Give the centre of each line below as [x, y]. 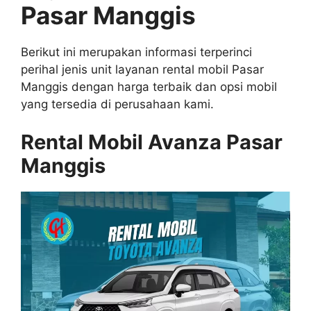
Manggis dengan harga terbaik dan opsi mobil [149, 86]
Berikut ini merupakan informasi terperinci [136, 52]
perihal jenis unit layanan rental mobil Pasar [142, 69]
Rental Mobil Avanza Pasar [152, 142]
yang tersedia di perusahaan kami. [117, 104]
